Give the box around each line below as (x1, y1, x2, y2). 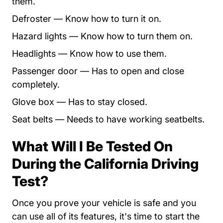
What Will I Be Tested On (12, 138, 173, 155)
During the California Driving (12, 155, 199, 172)
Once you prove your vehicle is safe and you (12, 198, 196, 208)
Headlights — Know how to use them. (12, 48, 167, 59)
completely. (12, 79, 60, 90)
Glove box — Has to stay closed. (12, 97, 147, 107)
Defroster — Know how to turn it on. (12, 13, 161, 24)
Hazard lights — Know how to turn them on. (12, 31, 193, 41)
